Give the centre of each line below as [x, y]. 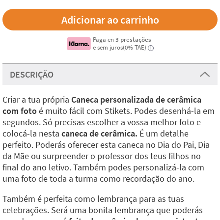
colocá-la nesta [32, 133]
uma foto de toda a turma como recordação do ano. [98, 178]
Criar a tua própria [37, 99]
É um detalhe [163, 133]
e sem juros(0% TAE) [120, 47]
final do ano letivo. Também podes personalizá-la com [103, 167]
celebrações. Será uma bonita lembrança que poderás [103, 210]
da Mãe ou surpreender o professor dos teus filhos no [102, 156]
